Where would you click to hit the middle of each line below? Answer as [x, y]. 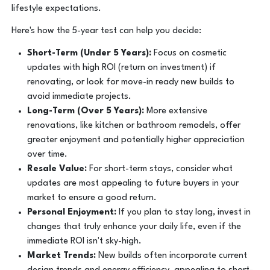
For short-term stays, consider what [159, 169]
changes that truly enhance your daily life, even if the [134, 227]
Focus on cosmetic [190, 54]
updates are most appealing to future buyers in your [133, 184]
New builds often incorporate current [171, 256]
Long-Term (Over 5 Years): [86, 111]
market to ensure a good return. [92, 198]
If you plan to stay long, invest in [184, 213]
